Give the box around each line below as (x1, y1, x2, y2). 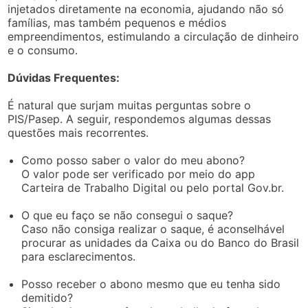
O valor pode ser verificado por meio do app (21, 166, 256, 181)
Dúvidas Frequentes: (8, 70, 120, 85)
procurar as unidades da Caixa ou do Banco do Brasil (21, 235, 300, 250)
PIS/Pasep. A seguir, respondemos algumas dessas (8, 111, 272, 126)
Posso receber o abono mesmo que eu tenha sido (21, 276, 281, 291)
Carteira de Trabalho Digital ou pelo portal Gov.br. (21, 180, 285, 195)
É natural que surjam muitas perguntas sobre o (8, 98, 252, 112)
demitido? (21, 290, 74, 305)
